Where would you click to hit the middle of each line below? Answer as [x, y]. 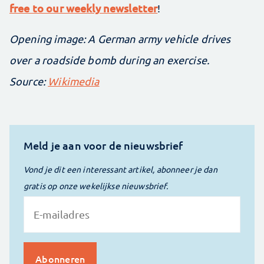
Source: [29, 81]
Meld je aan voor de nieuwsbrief [103, 145]
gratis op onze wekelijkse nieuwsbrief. [96, 185]
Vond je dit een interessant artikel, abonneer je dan [121, 169]
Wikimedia [74, 81]
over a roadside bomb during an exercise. [109, 60]
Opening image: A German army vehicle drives [120, 38]
